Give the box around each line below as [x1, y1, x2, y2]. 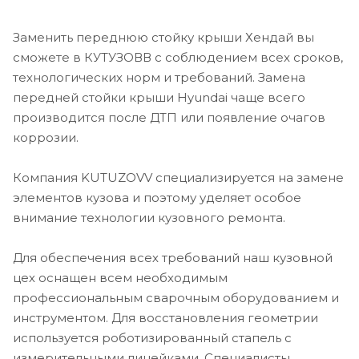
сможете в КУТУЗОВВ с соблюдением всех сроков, [13, 49, 343, 65]
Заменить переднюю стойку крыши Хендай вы [13, 29, 314, 45]
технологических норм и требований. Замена [13, 69, 305, 85]
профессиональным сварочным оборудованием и [13, 289, 339, 305]
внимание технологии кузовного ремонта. [13, 209, 285, 225]
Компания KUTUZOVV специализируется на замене [13, 169, 344, 185]
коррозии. [13, 129, 79, 145]
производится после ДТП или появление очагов [13, 109, 325, 125]
